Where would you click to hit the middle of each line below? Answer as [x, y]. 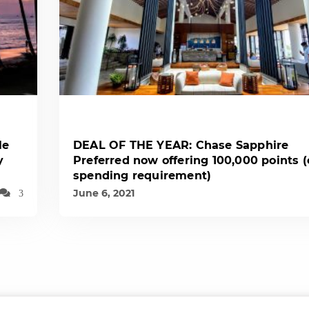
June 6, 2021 [104, 193]
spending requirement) [142, 176]
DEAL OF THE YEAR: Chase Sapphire [181, 146]
